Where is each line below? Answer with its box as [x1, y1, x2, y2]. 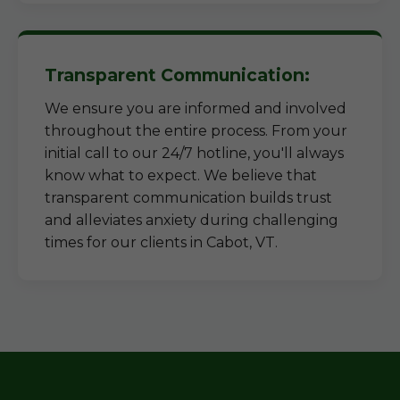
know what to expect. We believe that [45, 167, 317, 184]
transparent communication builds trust [45, 189, 332, 206]
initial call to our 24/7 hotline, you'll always [45, 145, 344, 162]
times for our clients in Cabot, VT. [45, 234, 278, 251]
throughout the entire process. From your [45, 122, 347, 139]
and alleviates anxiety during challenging [45, 212, 338, 229]
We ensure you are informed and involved [45, 100, 346, 117]
